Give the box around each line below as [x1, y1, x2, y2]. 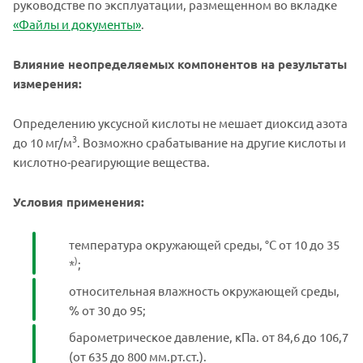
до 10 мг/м [13, 134, 72, 150]
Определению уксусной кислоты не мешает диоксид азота [13, 114, 348, 130]
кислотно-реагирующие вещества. [13, 153, 210, 169]
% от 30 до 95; [69, 301, 146, 318]
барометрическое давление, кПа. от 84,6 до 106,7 [69, 328, 348, 344]
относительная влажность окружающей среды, [69, 282, 340, 298]
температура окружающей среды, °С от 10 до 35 [69, 236, 340, 252]
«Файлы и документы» [13, 15, 141, 32]
